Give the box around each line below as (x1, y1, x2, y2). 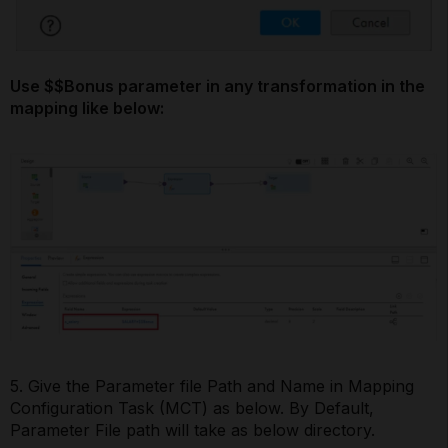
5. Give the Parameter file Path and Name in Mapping (10, 376, 414, 397)
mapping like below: (10, 98, 164, 119)
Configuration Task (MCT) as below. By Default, (10, 398, 374, 419)
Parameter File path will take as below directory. (10, 420, 375, 441)
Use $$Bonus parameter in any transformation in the (10, 76, 425, 97)
